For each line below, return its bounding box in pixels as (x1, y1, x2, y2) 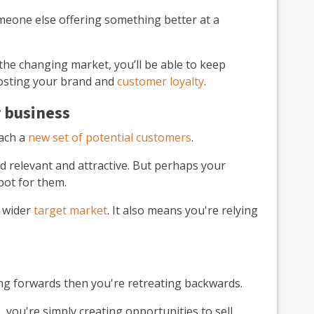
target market (34, 202, 107, 218)
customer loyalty (117, 73, 204, 89)
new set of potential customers (28, 129, 191, 145)
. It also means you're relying (107, 202, 258, 218)
